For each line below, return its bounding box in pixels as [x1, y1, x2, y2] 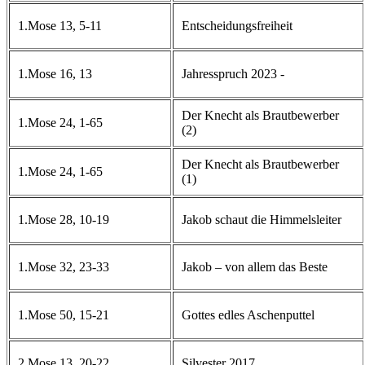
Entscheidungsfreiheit [182, 18, 292, 33]
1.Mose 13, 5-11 [18, 18, 102, 33]
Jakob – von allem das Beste [182, 259, 328, 274]
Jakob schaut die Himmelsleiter [182, 212, 341, 226]
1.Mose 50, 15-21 [18, 307, 109, 322]
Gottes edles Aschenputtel [182, 307, 314, 322]
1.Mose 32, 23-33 [18, 259, 109, 274]
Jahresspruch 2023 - [182, 66, 284, 81]
